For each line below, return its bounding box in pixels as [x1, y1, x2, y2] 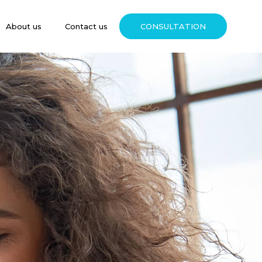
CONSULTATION [140, 22, 206, 31]
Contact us [65, 22, 108, 31]
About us [6, 22, 42, 31]
